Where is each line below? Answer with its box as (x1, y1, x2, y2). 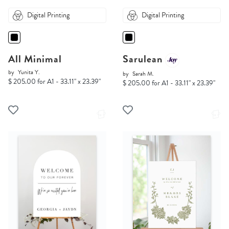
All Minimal (8, 51, 62, 67)
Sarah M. (132, 69, 154, 79)
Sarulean (123, 51, 165, 67)
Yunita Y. (18, 67, 40, 77)
